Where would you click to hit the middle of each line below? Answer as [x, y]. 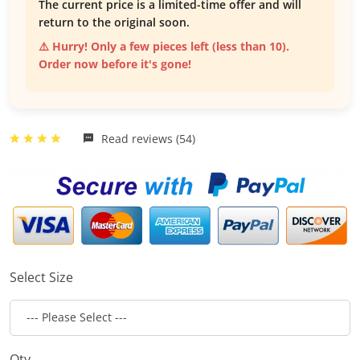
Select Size [41, 277]
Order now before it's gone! [115, 64]
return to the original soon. [114, 22]
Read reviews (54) [147, 139]
